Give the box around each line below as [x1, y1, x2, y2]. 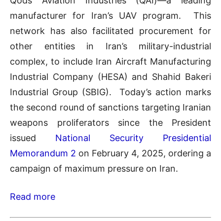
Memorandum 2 [10, 148, 76, 159]
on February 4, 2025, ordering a [76, 148, 211, 159]
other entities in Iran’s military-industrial [10, 41, 211, 52]
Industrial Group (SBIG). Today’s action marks [10, 87, 211, 98]
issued [10, 133, 55, 144]
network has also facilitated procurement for [10, 26, 211, 37]
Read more [10, 191, 55, 202]
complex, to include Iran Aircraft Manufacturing [10, 56, 211, 67]
